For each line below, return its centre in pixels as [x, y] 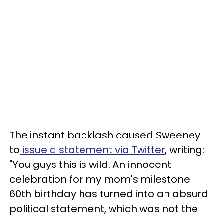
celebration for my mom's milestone [100, 179]
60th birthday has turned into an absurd [109, 194]
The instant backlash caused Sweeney [105, 135]
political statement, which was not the [104, 208]
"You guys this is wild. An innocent [90, 164]
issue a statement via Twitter [92, 150]
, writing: [185, 150]
